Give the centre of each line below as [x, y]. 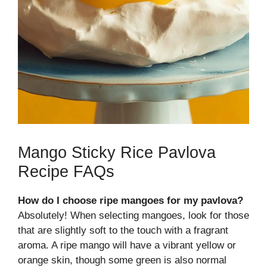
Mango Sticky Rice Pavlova [117, 153]
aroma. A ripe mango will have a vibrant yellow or [127, 246]
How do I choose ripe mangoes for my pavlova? [131, 201]
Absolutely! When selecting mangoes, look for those [133, 216]
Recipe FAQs [66, 172]
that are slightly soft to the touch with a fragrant [123, 231]
